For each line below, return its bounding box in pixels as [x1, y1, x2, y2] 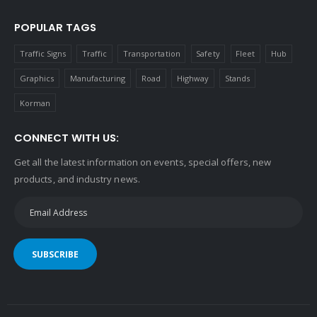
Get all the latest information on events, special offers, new [14, 156, 271, 169]
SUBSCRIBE [31, 248, 79, 260]
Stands [224, 73, 250, 84]
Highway [176, 73, 209, 84]
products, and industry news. [14, 173, 140, 186]
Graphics [19, 73, 54, 84]
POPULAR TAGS [14, 19, 96, 35]
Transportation [122, 48, 180, 59]
